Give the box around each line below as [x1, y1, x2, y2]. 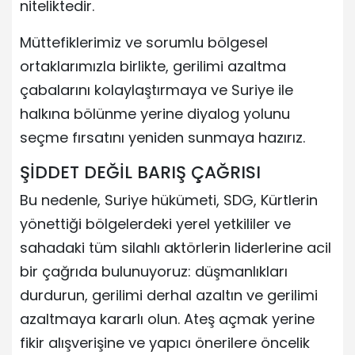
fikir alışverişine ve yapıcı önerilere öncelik [20, 332, 310, 353]
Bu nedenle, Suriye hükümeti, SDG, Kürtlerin [20, 189, 318, 210]
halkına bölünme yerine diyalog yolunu [20, 103, 290, 124]
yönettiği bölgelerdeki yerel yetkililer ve [20, 213, 291, 234]
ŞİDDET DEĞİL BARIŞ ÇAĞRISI [20, 159, 261, 185]
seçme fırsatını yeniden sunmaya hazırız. [20, 127, 305, 147]
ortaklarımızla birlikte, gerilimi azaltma [20, 55, 286, 76]
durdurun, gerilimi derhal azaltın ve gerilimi [20, 284, 318, 305]
